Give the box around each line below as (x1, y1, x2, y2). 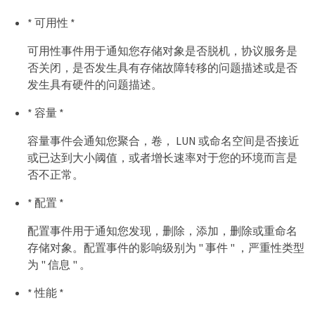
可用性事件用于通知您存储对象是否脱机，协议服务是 (27, 44, 297, 58)
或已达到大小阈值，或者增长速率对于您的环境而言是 (27, 150, 297, 165)
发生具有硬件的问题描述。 (27, 77, 162, 92)
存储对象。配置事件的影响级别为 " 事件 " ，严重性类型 (27, 240, 304, 255)
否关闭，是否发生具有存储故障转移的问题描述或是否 (27, 60, 297, 75)
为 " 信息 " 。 (27, 257, 91, 272)
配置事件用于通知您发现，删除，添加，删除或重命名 (27, 224, 297, 238)
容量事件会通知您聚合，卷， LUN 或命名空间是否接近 (27, 134, 300, 148)
